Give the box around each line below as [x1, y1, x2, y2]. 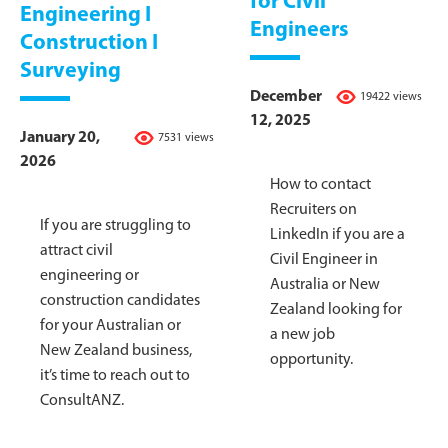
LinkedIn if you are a [270, 227, 405, 244]
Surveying [20, 59, 121, 83]
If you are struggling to [40, 217, 191, 234]
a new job [270, 327, 335, 344]
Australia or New [270, 277, 380, 294]
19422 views [360, 91, 422, 104]
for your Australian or [40, 317, 181, 334]
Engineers [250, 19, 349, 43]
